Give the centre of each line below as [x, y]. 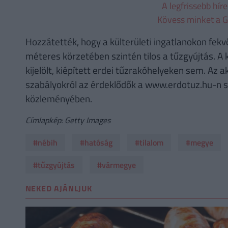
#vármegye [116, 165]
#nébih [45, 142]
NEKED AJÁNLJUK [59, 189]
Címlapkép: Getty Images [68, 120]
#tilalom [149, 142]
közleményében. [59, 98]
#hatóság [96, 142]
